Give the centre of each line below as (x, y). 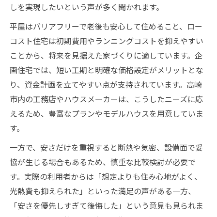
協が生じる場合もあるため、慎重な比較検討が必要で (103, 162)
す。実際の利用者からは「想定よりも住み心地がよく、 (106, 176)
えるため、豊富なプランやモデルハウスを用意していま (107, 113)
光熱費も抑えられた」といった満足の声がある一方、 (103, 191)
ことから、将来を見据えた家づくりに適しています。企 (106, 55)
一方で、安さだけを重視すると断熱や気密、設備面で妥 (106, 147)
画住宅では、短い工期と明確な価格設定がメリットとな (107, 70)
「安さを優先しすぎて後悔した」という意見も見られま (107, 205)
